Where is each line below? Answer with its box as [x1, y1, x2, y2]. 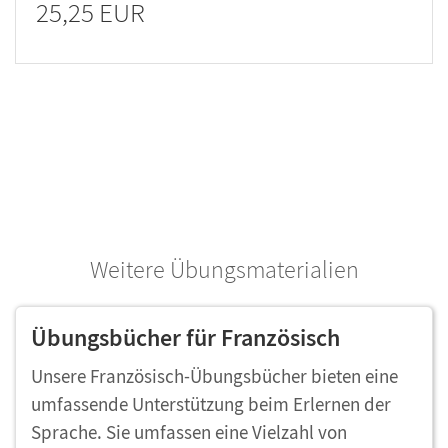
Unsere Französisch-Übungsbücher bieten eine [31, 364, 398, 388]
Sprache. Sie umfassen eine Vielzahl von [31, 420, 347, 444]
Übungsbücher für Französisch [31, 322, 340, 353]
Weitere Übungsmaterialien [89, 254, 359, 285]
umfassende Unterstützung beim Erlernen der [31, 392, 391, 416]
